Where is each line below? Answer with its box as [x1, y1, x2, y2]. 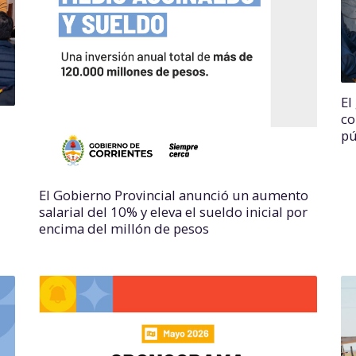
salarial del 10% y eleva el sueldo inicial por [38, 202, 308, 221]
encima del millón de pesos [38, 219, 209, 238]
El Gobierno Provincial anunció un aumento [38, 185, 308, 204]
